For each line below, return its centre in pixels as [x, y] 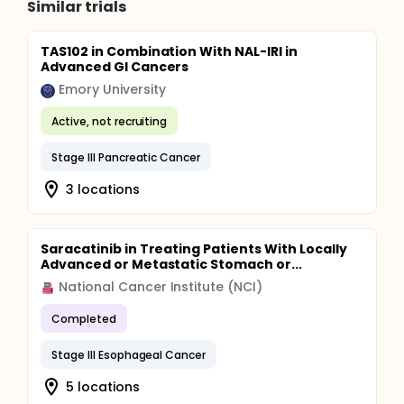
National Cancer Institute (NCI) [161, 287]
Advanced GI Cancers [115, 67]
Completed [84, 318]
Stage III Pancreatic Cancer [126, 157]
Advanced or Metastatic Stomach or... [171, 264]
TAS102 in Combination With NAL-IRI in [169, 51]
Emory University [112, 89]
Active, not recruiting [110, 121]
